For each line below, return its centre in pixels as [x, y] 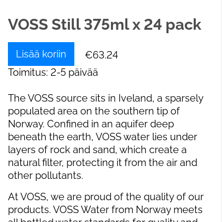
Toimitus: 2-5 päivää [53, 73]
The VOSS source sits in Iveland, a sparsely [106, 98]
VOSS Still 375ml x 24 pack [105, 25]
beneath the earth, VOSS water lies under [103, 137]
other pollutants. [46, 176]
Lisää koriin [41, 54]
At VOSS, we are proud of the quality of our [106, 197]
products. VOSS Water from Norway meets [105, 210]
